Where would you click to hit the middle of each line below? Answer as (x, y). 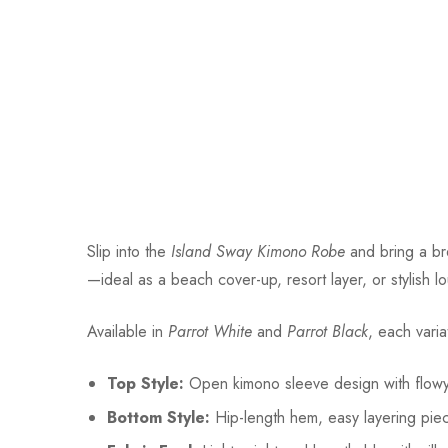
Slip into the (129, 252)
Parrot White (210, 332)
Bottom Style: (158, 418)
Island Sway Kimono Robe (258, 252)
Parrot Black (327, 332)
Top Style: (145, 384)
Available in (127, 332)
